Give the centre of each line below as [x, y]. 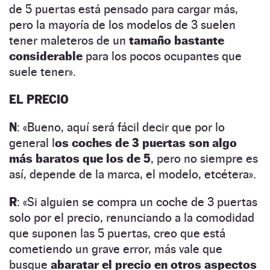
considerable [46, 56]
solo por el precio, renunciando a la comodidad [132, 217]
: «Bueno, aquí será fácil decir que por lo [121, 127]
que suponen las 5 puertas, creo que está [117, 233]
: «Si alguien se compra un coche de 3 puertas [137, 202]
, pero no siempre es [204, 158]
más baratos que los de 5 [80, 158]
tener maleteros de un [67, 40]
